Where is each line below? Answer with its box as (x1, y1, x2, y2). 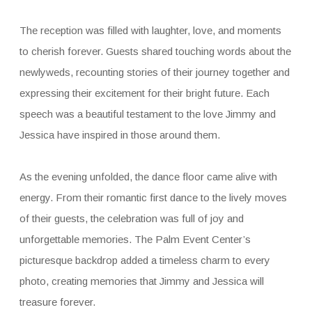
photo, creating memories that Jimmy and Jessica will (19, 274, 264, 287)
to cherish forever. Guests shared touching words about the (19, 45, 291, 57)
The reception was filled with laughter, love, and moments (19, 24, 281, 36)
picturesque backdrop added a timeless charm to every (19, 253, 270, 266)
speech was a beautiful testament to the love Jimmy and (19, 107, 276, 120)
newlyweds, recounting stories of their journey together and (19, 65, 290, 78)
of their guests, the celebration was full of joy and (19, 212, 244, 224)
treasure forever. (19, 295, 95, 308)
